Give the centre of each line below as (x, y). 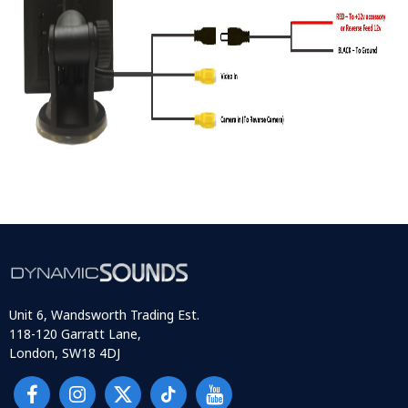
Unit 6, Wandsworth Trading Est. (104, 315)
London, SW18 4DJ (65, 353)
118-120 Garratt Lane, (75, 334)
